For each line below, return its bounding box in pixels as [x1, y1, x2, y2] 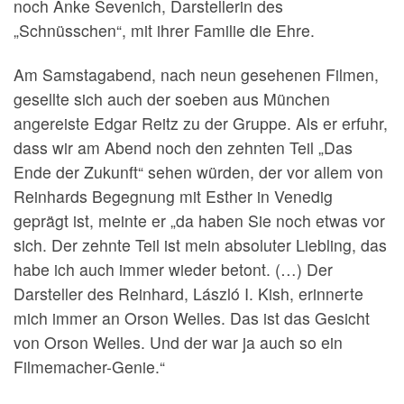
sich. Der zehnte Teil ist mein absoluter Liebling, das [14, 234, 387, 257]
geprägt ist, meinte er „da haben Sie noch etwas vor [14, 209, 385, 233]
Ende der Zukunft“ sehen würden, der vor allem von [14, 161, 383, 184]
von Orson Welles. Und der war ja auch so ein [14, 331, 343, 354]
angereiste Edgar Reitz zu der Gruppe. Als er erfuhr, [14, 112, 388, 135]
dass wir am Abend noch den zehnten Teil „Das [14, 136, 353, 160]
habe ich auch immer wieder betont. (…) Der [14, 258, 333, 281]
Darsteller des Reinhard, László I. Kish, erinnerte [14, 282, 363, 306]
